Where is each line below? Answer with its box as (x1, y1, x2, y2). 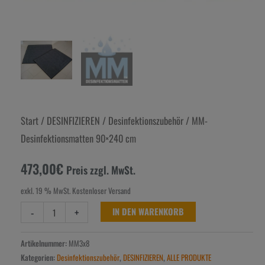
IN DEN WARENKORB (112, 205, 184, 218)
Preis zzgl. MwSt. (66, 162, 135, 178)
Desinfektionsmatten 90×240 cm (20, 131, 136, 146)
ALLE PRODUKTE (166, 251, 211, 264)
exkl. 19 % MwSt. (20, 184, 70, 196)
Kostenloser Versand (72, 184, 131, 196)
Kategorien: (20, 251, 57, 264)
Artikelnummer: (20, 237, 69, 250)
